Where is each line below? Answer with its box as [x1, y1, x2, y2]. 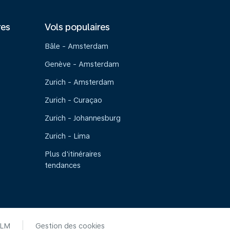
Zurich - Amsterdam [45, 78, 114, 86]
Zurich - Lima [45, 132, 90, 140]
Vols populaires [45, 22, 110, 32]
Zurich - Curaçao [45, 96, 103, 104]
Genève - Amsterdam [45, 60, 120, 68]
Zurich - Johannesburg [45, 114, 121, 122]
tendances [45, 161, 81, 169]
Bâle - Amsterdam [45, 42, 109, 50]
